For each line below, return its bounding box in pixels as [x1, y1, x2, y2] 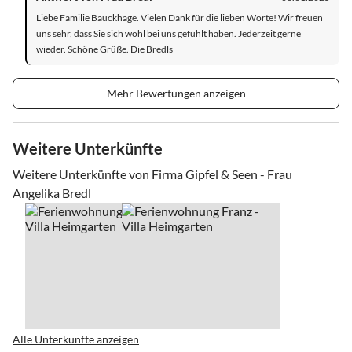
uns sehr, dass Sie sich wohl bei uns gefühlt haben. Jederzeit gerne [36, 27, 301, 39]
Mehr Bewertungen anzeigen [106, 86, 246, 100]
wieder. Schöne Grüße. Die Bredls [36, 42, 173, 55]
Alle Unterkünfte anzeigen [13, 332, 139, 346]
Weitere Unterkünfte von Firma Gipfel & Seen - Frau [13, 166, 292, 181]
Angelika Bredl [13, 185, 91, 200]
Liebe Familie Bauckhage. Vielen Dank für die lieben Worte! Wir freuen [36, 11, 323, 24]
